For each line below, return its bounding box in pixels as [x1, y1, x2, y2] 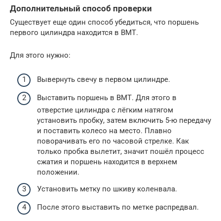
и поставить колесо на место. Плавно [37, 126, 172, 135]
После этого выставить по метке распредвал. [37, 203, 199, 212]
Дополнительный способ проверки [10, 3, 152, 13]
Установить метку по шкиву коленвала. [37, 184, 177, 193]
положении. [37, 168, 79, 177]
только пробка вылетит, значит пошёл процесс [37, 147, 204, 156]
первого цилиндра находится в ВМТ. [10, 28, 138, 37]
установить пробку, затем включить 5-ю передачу [37, 116, 211, 125]
